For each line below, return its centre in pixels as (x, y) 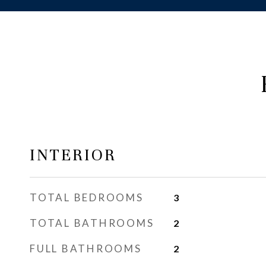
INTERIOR (73, 155)
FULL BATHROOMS (86, 248)
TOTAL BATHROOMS (92, 223)
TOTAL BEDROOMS (87, 197)
